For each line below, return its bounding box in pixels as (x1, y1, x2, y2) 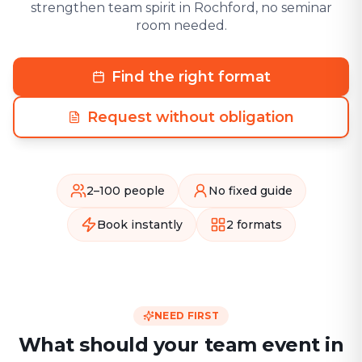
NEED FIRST (154, 309, 219, 322)
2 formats (225, 217, 282, 232)
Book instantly (96, 217, 183, 232)
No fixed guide (208, 183, 293, 198)
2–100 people (86, 183, 165, 198)
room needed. (135, 18, 227, 33)
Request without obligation (87, 108, 294, 126)
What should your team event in (18, 333, 344, 356)
